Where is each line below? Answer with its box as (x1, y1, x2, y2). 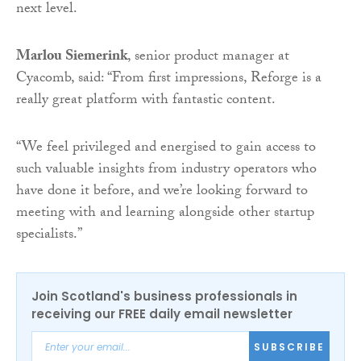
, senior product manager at (127, 44, 289, 70)
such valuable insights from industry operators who (16, 157, 317, 183)
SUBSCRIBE (254, 340, 325, 355)
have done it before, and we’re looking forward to (16, 179, 308, 205)
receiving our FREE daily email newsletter (31, 305, 293, 322)
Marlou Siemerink (16, 44, 127, 70)
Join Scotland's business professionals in (31, 287, 297, 305)
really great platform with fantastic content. (16, 88, 276, 114)
